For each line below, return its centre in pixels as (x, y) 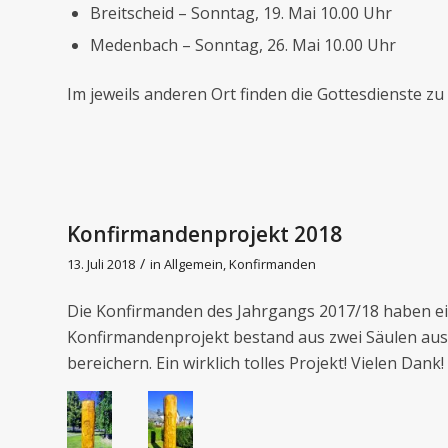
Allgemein (193, 263)
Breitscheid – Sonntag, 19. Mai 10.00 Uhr (241, 13)
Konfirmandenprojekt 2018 (204, 233)
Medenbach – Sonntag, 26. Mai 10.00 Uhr (243, 45)
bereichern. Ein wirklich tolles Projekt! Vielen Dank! (255, 363)
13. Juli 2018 (101, 263)
